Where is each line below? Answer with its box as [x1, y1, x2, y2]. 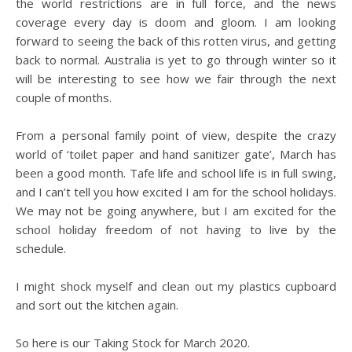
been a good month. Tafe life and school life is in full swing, [16, 165, 336, 181]
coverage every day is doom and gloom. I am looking [16, 14, 336, 30]
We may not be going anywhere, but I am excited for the [16, 203, 336, 218]
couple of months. [16, 90, 112, 105]
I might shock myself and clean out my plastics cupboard [16, 278, 336, 294]
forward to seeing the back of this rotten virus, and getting [16, 33, 336, 49]
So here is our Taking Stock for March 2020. [16, 335, 250, 350]
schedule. [16, 240, 66, 256]
